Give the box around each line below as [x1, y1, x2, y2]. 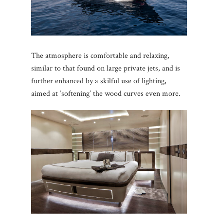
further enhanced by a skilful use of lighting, [31, 75, 166, 86]
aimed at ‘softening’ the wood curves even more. [31, 88, 181, 99]
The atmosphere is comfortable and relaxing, [31, 50, 169, 61]
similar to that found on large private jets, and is [31, 63, 180, 73]
